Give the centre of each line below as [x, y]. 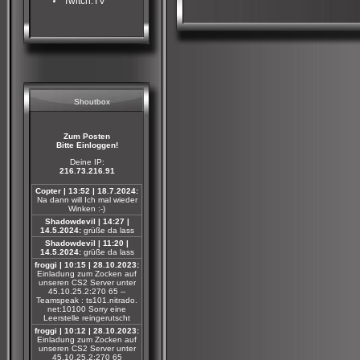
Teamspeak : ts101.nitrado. [87, 300]
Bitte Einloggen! [87, 145]
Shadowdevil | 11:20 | [87, 243]
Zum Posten [87, 136]
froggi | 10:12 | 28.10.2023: [87, 331]
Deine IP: [87, 162]
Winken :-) [87, 209]
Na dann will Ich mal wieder [87, 200]
